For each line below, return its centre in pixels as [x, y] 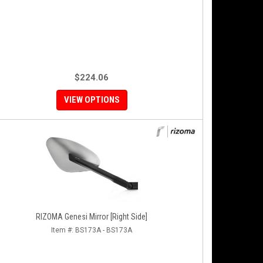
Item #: [63, 230]
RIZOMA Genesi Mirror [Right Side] [92, 217]
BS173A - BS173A [104, 230]
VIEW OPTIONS [92, 100]
